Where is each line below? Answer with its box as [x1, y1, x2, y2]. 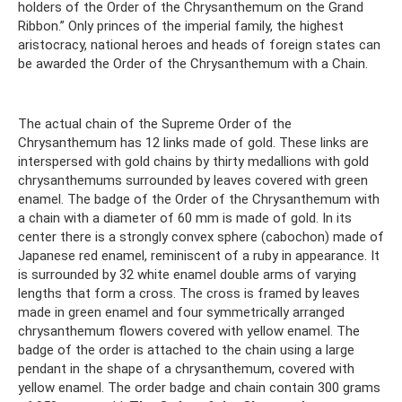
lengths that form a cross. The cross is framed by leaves [18, 284, 360, 301]
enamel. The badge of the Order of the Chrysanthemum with [18, 190, 380, 207]
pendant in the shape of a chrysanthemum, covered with [18, 360, 354, 377]
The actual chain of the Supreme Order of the [18, 115, 292, 132]
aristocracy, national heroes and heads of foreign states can [18, 36, 380, 53]
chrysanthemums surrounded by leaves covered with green [18, 171, 368, 188]
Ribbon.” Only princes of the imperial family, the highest [18, 17, 344, 34]
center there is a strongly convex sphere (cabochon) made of [18, 228, 384, 245]
